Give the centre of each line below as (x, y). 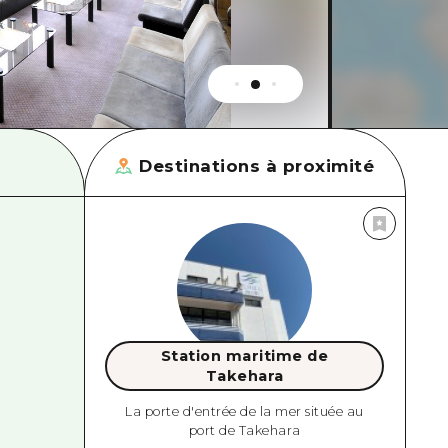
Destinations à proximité (257, 165)
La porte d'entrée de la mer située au (244, 411)
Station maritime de (244, 356)
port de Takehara (244, 430)
